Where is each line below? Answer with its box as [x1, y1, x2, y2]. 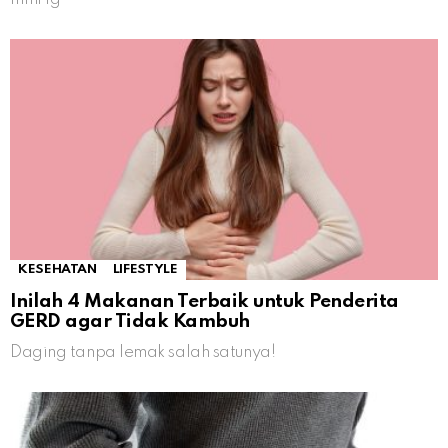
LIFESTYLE [112, 263, 178, 277]
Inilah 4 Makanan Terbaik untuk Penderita [10, 292, 399, 312]
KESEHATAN [18, 263, 97, 277]
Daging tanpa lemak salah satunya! [10, 344, 276, 362]
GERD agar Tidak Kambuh [10, 312, 250, 332]
